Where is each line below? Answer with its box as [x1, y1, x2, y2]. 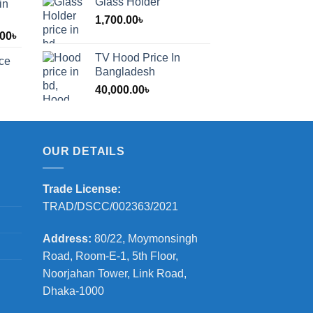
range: [18, 43, 50, 56]
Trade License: [43, 183, 121, 196]
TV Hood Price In [95, 51, 180, 64]
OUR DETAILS [43, 145, 125, 157]
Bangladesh [95, 65, 155, 78]
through [18, 73, 56, 85]
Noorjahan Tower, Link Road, [43, 267, 187, 279]
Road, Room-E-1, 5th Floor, [43, 249, 178, 262]
